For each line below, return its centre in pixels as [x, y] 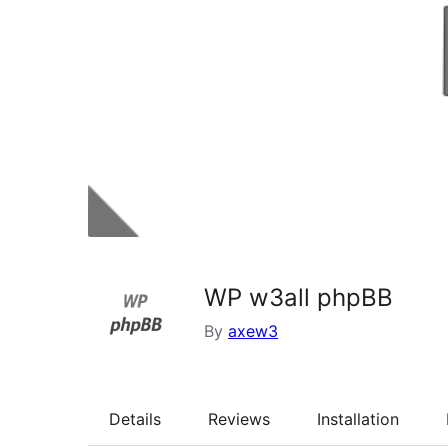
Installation [358, 419]
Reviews [239, 419]
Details [135, 419]
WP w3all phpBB [298, 298]
